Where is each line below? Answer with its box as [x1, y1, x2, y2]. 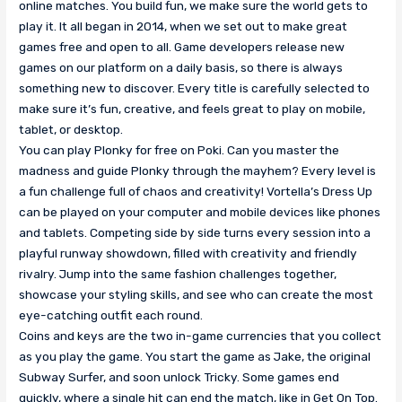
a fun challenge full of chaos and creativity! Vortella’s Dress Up [19, 183, 373, 198]
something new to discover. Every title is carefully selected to [19, 80, 371, 95]
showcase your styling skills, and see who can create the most [19, 286, 374, 301]
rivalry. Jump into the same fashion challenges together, [19, 266, 337, 281]
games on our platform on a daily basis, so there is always [19, 59, 344, 74]
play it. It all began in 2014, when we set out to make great [19, 18, 348, 33]
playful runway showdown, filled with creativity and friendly [19, 245, 358, 260]
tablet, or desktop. [19, 121, 124, 136]
